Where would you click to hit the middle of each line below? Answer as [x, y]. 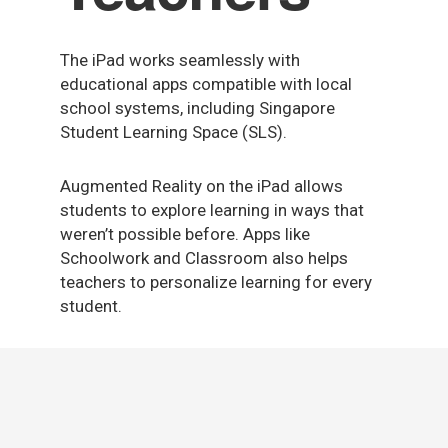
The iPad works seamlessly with [180, 60]
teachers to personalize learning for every [216, 282]
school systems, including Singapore [197, 108]
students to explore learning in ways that [212, 210]
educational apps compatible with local [206, 84]
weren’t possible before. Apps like [185, 234]
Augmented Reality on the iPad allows [201, 186]
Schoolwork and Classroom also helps [204, 258]
